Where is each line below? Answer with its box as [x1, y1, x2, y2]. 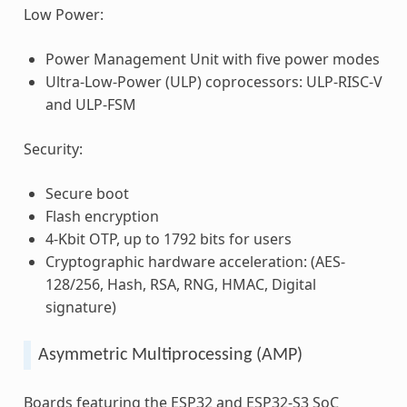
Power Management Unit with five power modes [45, 48, 380, 69]
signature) [45, 296, 116, 317]
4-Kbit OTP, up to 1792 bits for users [45, 228, 292, 249]
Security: [23, 138, 83, 159]
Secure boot [45, 183, 129, 203]
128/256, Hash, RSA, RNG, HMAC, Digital [45, 273, 316, 294]
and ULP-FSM [45, 94, 136, 114]
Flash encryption [45, 205, 159, 226]
